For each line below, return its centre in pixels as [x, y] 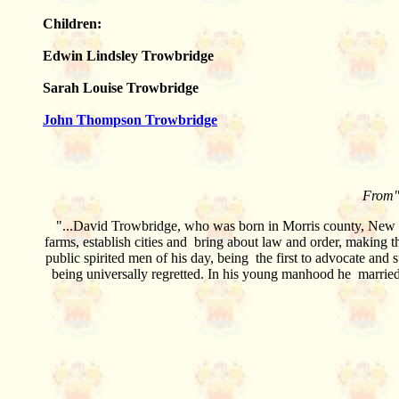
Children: [72, 24]
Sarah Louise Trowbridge [121, 88]
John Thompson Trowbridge [130, 120]
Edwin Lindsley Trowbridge [128, 56]
